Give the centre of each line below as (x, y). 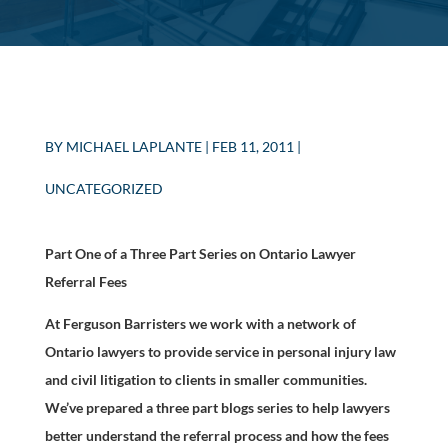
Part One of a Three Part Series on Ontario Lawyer (200, 253)
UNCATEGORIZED (103, 188)
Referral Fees (85, 281)
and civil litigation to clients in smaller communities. (205, 379)
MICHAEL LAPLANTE (133, 146)
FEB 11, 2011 (252, 146)
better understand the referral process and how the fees (216, 435)
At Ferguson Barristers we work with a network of (200, 323)
